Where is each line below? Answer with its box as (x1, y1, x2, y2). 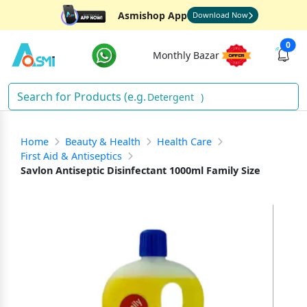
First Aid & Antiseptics (21, 149, 122, 162)
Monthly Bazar (152, 49, 219, 62)
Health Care (157, 135, 212, 148)
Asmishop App (117, 8, 187, 22)
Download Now (192, 10, 248, 20)
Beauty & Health (65, 135, 140, 148)
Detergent (147, 90, 194, 103)
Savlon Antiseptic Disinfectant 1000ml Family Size (21, 164, 260, 177)
